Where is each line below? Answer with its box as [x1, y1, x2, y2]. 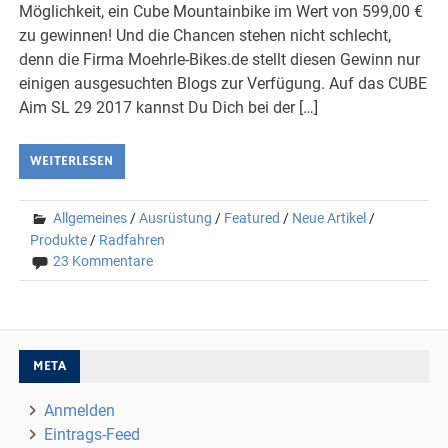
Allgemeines [53, 209, 128, 226]
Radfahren [99, 231, 166, 248]
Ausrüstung [139, 209, 213, 226]
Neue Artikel [292, 209, 367, 226]
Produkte [30, 231, 88, 248]
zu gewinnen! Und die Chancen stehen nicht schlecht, [19, 25, 392, 45]
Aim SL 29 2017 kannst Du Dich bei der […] [19, 97, 319, 117]
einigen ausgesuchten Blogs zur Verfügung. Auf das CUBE [19, 73, 428, 93]
